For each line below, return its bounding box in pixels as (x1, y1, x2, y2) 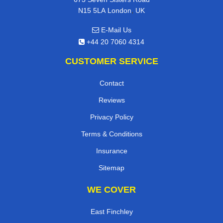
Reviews (98, 96, 125, 104)
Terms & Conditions (81, 129, 142, 138)
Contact (99, 79, 124, 87)
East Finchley (90, 207, 133, 216)
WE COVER (87, 184, 136, 195)
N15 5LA (78, 6, 106, 14)
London (108, 6, 131, 14)
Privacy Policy (90, 112, 133, 121)
